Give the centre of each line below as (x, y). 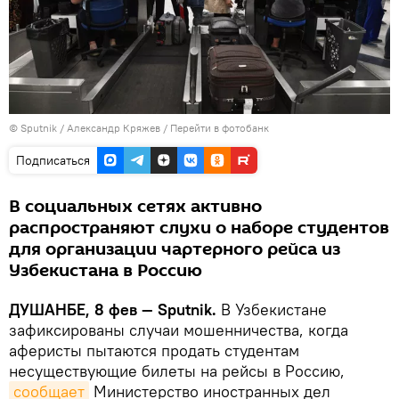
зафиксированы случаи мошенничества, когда (179, 330)
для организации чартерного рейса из (175, 249)
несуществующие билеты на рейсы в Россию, (177, 370)
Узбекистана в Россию (106, 270)
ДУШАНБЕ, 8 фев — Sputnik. (113, 309)
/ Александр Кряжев (110, 127)
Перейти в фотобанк (220, 127)
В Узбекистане (272, 309)
